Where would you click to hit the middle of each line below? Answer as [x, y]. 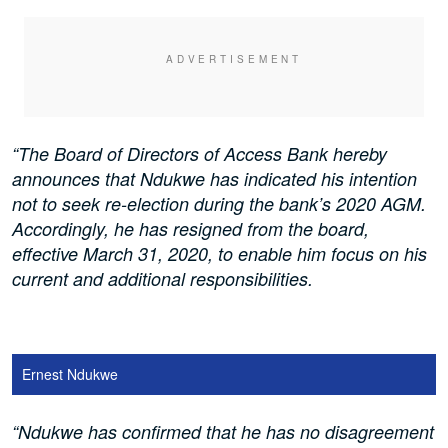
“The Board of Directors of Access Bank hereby [199, 154]
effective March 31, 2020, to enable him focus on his [219, 254]
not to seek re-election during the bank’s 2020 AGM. [219, 204]
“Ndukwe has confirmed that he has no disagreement [223, 432]
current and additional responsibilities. [165, 279]
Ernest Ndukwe [70, 374]
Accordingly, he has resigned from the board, [190, 229]
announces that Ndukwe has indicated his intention [214, 179]
